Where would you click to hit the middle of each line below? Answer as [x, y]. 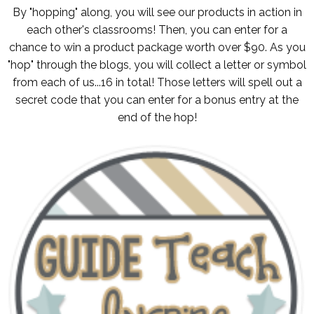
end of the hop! [157, 117]
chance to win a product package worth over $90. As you [157, 47]
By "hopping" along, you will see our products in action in [157, 12]
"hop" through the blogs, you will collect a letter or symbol [157, 64]
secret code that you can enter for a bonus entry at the [157, 100]
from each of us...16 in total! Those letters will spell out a [157, 82]
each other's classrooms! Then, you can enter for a [157, 29]
